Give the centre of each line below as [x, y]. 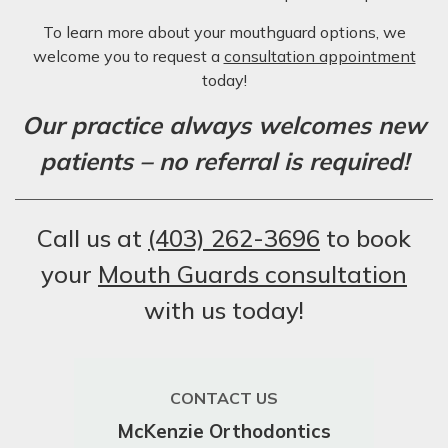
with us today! [224, 310]
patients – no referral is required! [224, 161]
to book [365, 238]
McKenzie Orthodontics [224, 431]
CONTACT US [224, 398]
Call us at [92, 238]
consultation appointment [319, 56]
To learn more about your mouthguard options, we [224, 32]
